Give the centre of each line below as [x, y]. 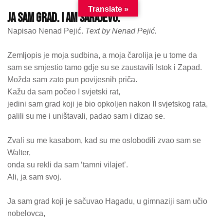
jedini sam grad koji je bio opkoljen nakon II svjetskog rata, [108, 104]
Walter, [19, 153]
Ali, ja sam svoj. [34, 177]
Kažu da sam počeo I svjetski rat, [64, 92]
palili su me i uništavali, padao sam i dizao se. [86, 116]
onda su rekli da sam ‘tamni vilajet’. [68, 165]
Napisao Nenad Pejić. [46, 31]
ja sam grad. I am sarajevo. [64, 18]
